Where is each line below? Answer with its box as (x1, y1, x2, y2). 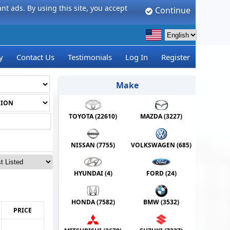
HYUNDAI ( (73, 169, 107, 178)
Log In (125, 52, 148, 63)
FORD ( (146, 169, 167, 178)
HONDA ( (71, 198, 99, 207)
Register (161, 52, 190, 63)
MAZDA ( (140, 112, 166, 121)
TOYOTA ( (69, 112, 98, 121)
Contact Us (16, 52, 55, 63)
